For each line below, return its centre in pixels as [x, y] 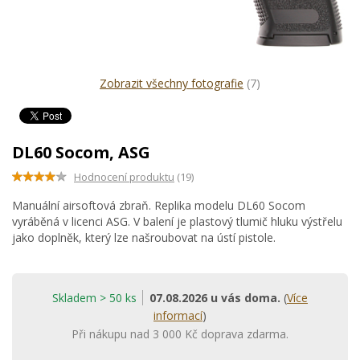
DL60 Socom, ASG [81, 152]
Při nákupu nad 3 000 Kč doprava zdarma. [180, 334]
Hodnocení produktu [124, 177]
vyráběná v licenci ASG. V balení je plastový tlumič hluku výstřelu [177, 221]
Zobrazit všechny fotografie [172, 83]
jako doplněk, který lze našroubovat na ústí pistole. [144, 237]
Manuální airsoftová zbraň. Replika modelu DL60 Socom [159, 205]
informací [178, 315]
